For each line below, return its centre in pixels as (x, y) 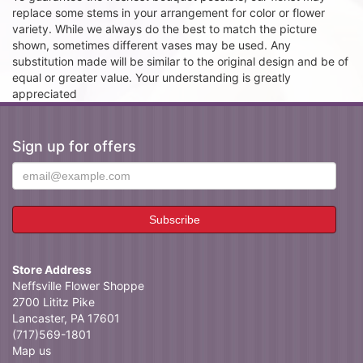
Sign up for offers (74, 146)
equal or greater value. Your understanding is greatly (152, 77)
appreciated (45, 94)
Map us (32, 350)
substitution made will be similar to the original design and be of (180, 61)
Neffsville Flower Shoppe (78, 286)
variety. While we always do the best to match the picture (164, 29)
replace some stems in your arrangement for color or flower (169, 13)
